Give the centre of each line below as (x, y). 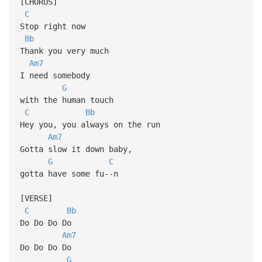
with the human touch (66, 100)
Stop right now (52, 26)
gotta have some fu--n (69, 173)
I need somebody (57, 75)
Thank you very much (64, 51)
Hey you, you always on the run (90, 124)
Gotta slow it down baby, (76, 149)
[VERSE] (36, 198)
